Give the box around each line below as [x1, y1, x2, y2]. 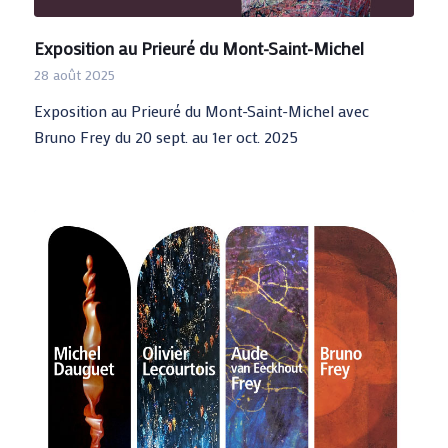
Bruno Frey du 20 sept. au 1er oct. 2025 [33, 126, 298, 148]
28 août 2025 [33, 65, 115, 85]
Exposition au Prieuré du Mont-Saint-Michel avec [33, 100, 369, 122]
